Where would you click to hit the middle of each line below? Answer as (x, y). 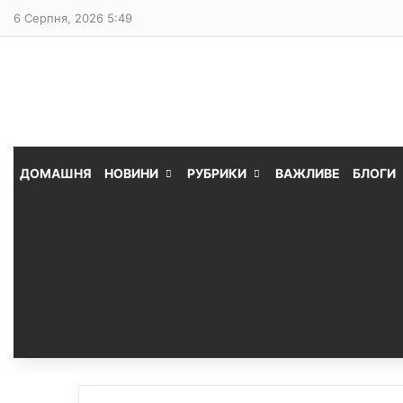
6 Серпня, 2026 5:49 (73, 18)
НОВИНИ (131, 173)
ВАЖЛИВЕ (308, 173)
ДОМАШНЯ (56, 173)
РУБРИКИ (217, 173)
